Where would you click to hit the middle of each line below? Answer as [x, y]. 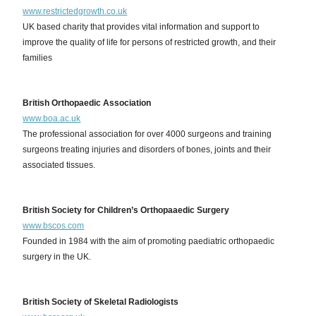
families [38, 58]
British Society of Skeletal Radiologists [101, 302]
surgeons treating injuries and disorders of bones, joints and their [147, 150]
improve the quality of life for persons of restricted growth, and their [150, 42]
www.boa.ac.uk [52, 119]
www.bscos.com [54, 226]
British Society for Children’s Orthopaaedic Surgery [126, 210]
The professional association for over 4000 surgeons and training [147, 134]
